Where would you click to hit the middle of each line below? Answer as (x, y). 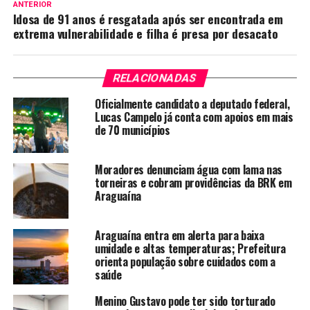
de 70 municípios (132, 130)
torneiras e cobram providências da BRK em (193, 182)
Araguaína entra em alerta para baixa (179, 235)
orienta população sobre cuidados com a (185, 261)
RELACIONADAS (155, 77)
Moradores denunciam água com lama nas (189, 169)
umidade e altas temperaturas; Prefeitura (190, 248)
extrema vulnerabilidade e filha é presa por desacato (145, 33)
